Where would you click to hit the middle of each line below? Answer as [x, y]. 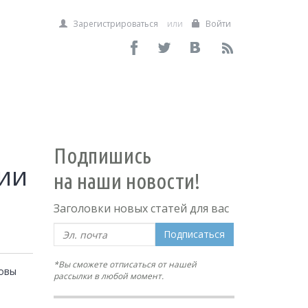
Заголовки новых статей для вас [142, 208]
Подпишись [103, 155]
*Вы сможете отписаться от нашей [125, 264]
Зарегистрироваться [114, 24]
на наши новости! [127, 181]
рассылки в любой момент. [109, 276]
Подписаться [195, 234]
